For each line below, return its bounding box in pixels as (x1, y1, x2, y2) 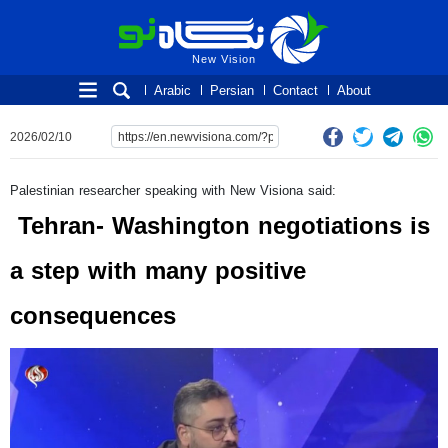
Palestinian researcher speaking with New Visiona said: (10, 183, 336, 199)
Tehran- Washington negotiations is (10, 212, 430, 240)
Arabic (153, 82, 191, 98)
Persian (209, 82, 254, 98)
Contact (272, 82, 318, 98)
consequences (10, 302, 176, 330)
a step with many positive (10, 257, 306, 285)
